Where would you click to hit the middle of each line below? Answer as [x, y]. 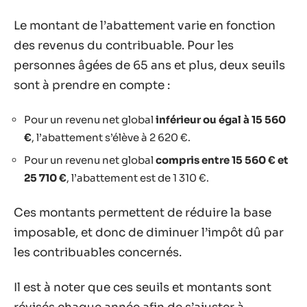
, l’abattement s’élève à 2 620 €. [111, 137]
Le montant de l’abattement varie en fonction [145, 26]
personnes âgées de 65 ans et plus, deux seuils [149, 65]
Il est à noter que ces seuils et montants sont [143, 287]
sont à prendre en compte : [92, 85]
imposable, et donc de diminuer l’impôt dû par [149, 232]
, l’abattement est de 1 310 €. [138, 178]
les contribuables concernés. [98, 252]
